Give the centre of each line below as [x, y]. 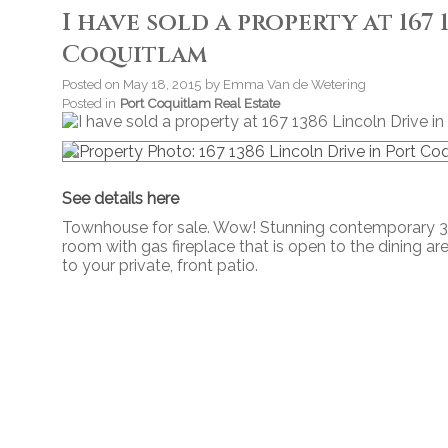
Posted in [89, 103]
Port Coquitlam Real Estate [200, 103]
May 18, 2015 [162, 84]
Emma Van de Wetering [294, 84]
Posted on [92, 84]
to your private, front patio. [160, 266]
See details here [120, 199]
